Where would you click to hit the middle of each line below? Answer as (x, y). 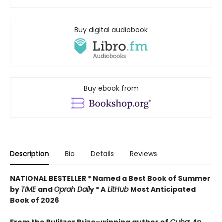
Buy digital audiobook (111, 30)
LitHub (118, 190)
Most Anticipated (163, 190)
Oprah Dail (72, 190)
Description (29, 154)
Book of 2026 (34, 200)
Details (102, 154)
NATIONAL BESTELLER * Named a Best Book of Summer (110, 179)
